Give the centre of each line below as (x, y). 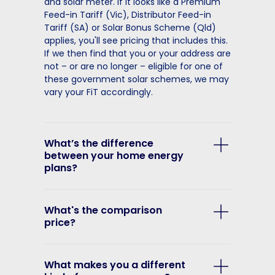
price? (60, 223)
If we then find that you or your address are (137, 54)
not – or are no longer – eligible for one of (134, 67)
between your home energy (114, 156)
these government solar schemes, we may (137, 79)
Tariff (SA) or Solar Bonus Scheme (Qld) (130, 28)
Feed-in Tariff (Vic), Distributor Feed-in (128, 15)
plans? (61, 168)
